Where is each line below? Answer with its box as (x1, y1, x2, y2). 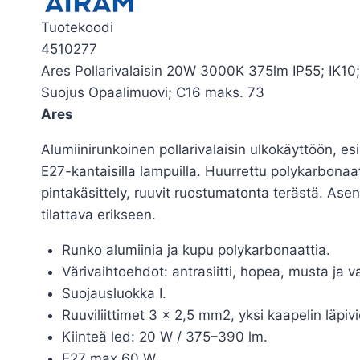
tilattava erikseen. (41, 206, 156, 223)
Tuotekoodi (41, 18, 113, 35)
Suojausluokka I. (61, 284, 166, 301)
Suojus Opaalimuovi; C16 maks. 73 (41, 84, 264, 100)
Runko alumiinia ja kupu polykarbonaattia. (61, 241, 330, 258)
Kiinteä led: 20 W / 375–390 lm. (61, 328, 268, 345)
